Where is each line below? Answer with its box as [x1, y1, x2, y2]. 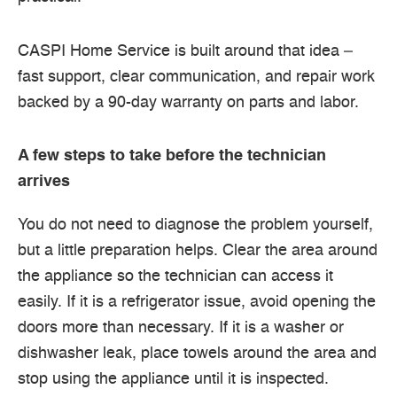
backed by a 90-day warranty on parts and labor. [18, 94, 359, 111]
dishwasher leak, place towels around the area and [18, 346, 377, 362]
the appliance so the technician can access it [18, 269, 333, 285]
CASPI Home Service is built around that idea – [18, 43, 353, 59]
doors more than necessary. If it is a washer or [18, 320, 344, 337]
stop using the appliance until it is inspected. [18, 371, 329, 388]
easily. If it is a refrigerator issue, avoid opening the [18, 294, 376, 311]
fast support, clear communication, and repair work [18, 68, 375, 85]
